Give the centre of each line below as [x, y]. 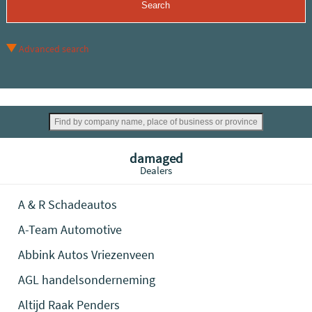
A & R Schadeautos [68, 204]
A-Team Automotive [70, 229]
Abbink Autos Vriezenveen [87, 255]
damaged [156, 158]
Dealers [156, 170]
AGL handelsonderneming [87, 280]
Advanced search [54, 49]
